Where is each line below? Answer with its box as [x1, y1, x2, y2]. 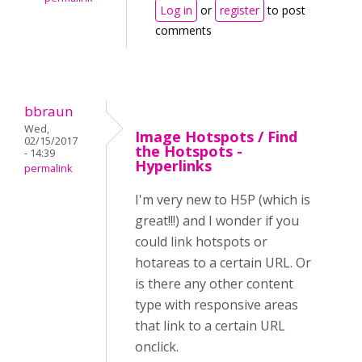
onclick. [135, 338, 179, 356]
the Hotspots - [135, 141, 242, 161]
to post [264, 2, 305, 18]
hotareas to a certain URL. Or [135, 254, 311, 271]
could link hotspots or [135, 233, 267, 250]
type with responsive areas [135, 296, 298, 314]
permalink [24, 162, 72, 175]
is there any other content [135, 275, 293, 293]
